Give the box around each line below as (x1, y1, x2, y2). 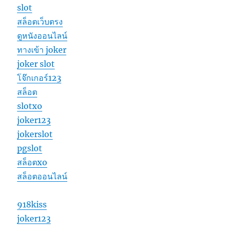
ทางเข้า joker (17, 44, 67, 55)
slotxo (17, 100, 43, 111)
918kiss (17, 199, 47, 209)
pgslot (17, 143, 43, 153)
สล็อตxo (17, 157, 48, 167)
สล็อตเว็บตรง (17, 16, 63, 27)
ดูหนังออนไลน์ (17, 30, 68, 41)
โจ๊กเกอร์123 (17, 72, 62, 83)
